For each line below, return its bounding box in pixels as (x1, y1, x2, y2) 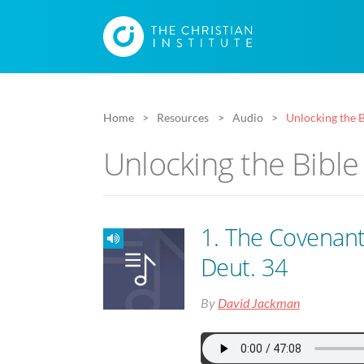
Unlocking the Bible (103, 141, 359, 184)
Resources (157, 110, 210, 124)
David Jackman (218, 294, 300, 310)
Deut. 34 (201, 250, 288, 283)
